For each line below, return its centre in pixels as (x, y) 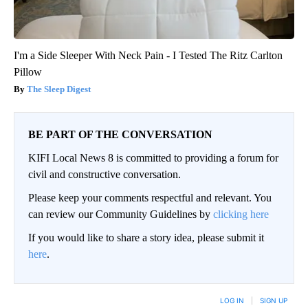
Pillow (28, 72)
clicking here (241, 214)
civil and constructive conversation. (104, 175)
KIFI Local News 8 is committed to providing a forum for (153, 158)
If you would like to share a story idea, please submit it (146, 238)
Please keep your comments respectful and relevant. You (150, 198)
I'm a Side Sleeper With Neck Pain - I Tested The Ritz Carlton (148, 56)
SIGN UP (274, 301)
